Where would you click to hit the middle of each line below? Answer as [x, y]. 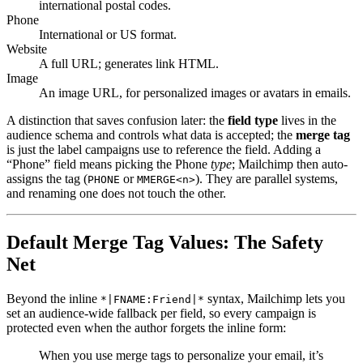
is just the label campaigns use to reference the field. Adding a [164, 149]
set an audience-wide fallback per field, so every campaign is [161, 313]
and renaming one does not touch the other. [116, 193]
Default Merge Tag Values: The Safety [165, 242]
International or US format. [108, 34]
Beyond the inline [53, 298]
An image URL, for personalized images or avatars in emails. [195, 92]
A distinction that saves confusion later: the [117, 120]
